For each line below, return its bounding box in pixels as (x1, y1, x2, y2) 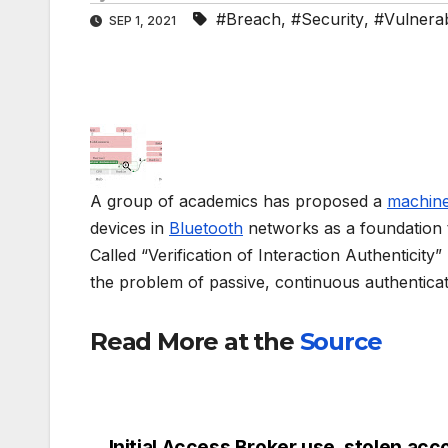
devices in (90, 218, 169, 239)
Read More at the (90, 327, 300, 357)
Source (299, 327, 382, 357)
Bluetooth (169, 218, 243, 239)
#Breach (216, 9, 281, 30)
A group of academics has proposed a (90, 191, 387, 212)
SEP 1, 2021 (106, 13, 179, 29)
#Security (291, 9, 364, 30)
